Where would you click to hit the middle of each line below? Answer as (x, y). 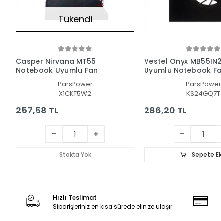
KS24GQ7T (203, 93)
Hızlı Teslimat (75, 197)
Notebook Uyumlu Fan (57, 70)
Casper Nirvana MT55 (56, 61)
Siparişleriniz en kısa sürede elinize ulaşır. (113, 206)
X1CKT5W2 (75, 93)
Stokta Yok (75, 154)
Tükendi (75, 19)
